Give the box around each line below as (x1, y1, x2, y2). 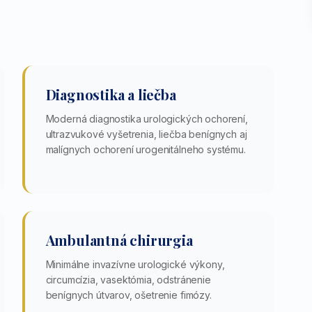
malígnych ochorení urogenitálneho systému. (45, 143, 246, 155)
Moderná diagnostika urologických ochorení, (45, 113, 248, 125)
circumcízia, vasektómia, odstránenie (45, 274, 211, 286)
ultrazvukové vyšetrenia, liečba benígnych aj (45, 128, 247, 140)
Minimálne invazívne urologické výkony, (45, 258, 225, 270)
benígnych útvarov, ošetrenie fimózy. (45, 289, 212, 301)
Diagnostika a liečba (45, 85, 176, 104)
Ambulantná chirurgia (45, 231, 193, 249)
